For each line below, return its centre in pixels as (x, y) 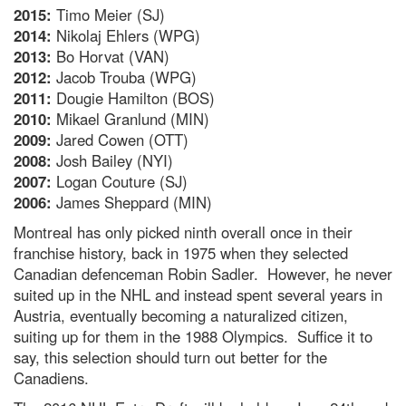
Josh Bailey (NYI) (112, 160)
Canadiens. (51, 377)
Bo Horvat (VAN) (111, 56)
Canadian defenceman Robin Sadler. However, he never (203, 273)
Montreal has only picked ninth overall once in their (183, 232)
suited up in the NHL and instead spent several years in (198, 294)
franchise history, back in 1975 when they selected (181, 252)
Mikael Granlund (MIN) (130, 118)
